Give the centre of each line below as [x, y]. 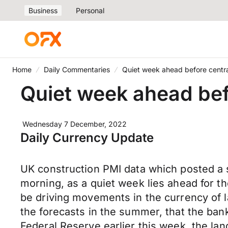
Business [43, 10]
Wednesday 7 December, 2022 [75, 124]
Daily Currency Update [87, 138]
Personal [90, 10]
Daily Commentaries [77, 69]
